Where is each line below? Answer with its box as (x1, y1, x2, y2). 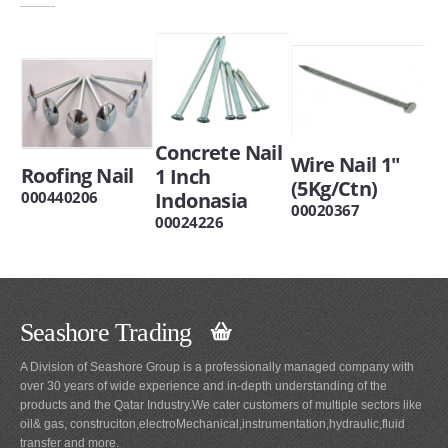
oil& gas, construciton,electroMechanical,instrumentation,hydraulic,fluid (20, 416, 405, 431)
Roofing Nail (21, 162, 134, 190)
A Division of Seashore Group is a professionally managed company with (20, 359, 414, 374)
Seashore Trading (20, 318, 211, 348)
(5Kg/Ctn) (291, 174, 378, 202)
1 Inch (155, 162, 211, 190)
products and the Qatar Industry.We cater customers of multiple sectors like (20, 397, 422, 412)
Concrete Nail (155, 138, 283, 166)
